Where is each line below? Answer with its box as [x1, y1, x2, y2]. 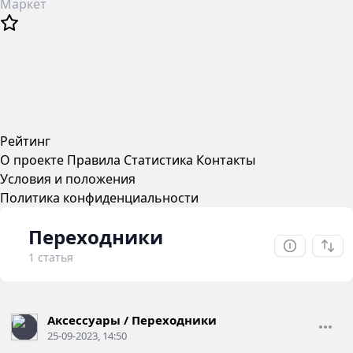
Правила [67, 150, 121, 169]
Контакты [196, 150, 255, 169]
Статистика [124, 150, 193, 169]
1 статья [28, 249, 73, 265]
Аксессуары [47, 311, 121, 328]
